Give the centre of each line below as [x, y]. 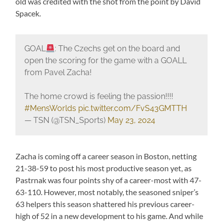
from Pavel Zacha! [58, 73]
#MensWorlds [50, 109]
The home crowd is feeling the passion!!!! [99, 97]
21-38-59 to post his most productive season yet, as [104, 168]
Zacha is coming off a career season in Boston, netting [106, 156]
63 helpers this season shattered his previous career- [105, 204]
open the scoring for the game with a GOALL [105, 61]
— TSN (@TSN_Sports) [66, 120]
